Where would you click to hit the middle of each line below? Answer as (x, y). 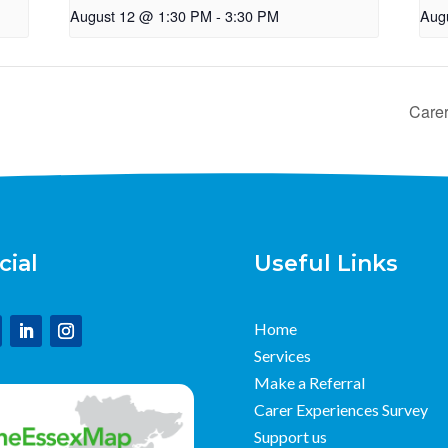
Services (282, 355)
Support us (290, 436)
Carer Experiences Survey (340, 409)
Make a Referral (309, 382)
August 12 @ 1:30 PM (141, 16)
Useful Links (325, 264)
